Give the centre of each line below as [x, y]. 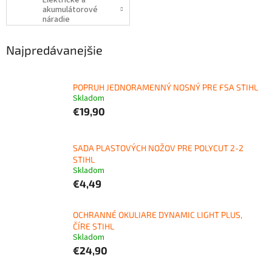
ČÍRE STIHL [93, 226]
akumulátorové [70, 10]
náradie [56, 20]
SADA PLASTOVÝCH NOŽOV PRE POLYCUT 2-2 [158, 148]
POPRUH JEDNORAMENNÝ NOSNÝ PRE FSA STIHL [165, 87]
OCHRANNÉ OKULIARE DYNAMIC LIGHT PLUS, [158, 215]
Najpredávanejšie [54, 49]
